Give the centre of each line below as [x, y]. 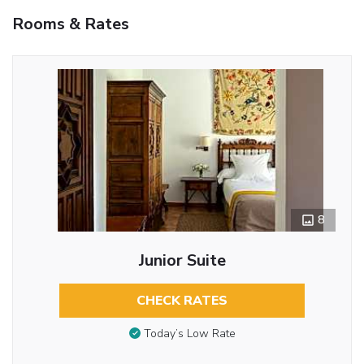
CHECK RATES [182, 300]
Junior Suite [182, 260]
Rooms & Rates [71, 24]
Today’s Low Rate [189, 334]
